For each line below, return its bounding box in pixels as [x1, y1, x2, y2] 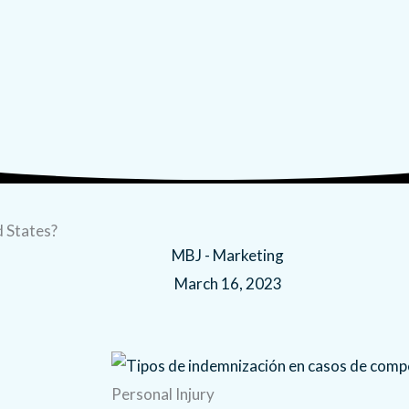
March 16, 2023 [173, 274, 282, 294]
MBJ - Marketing [172, 246, 284, 266]
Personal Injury [111, 384, 215, 404]
